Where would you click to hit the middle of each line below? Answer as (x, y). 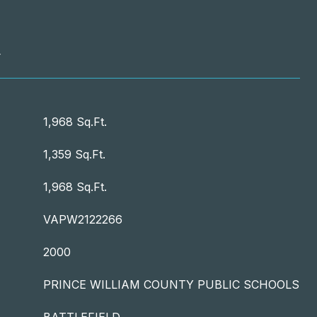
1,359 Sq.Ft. (74, 154)
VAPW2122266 (83, 219)
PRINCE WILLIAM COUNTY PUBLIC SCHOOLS (171, 284)
